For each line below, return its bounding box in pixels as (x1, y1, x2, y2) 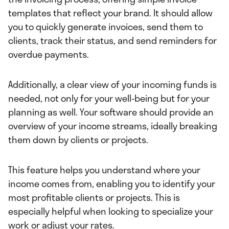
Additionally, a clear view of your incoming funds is (8, 77, 217, 92)
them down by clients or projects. (8, 132, 150, 147)
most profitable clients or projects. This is (8, 190, 180, 205)
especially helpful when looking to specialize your (8, 204, 213, 219)
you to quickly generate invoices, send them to (8, 19, 203, 34)
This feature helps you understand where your (8, 163, 200, 177)
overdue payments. (8, 47, 89, 62)
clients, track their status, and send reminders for (8, 33, 217, 48)
